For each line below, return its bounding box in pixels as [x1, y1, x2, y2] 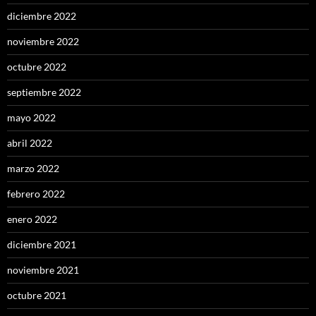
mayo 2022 [7, 111, 56, 124]
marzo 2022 [7, 162, 59, 175]
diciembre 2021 [7, 238, 76, 251]
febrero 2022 [7, 188, 65, 200]
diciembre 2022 [7, 10, 76, 23]
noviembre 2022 [7, 35, 79, 48]
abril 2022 [7, 137, 52, 150]
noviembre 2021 [7, 264, 79, 276]
